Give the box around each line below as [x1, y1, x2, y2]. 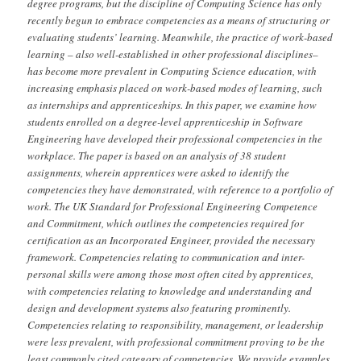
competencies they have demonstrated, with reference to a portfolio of [27, 181, 334, 197]
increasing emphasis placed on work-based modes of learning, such [27, 80, 323, 95]
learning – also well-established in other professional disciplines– [27, 46, 319, 61]
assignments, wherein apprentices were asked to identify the [27, 164, 290, 180]
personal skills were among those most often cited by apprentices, [27, 266, 314, 281]
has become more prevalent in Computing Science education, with [27, 63, 317, 78]
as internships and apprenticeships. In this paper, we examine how [27, 97, 317, 112]
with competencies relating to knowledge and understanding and [27, 283, 313, 298]
